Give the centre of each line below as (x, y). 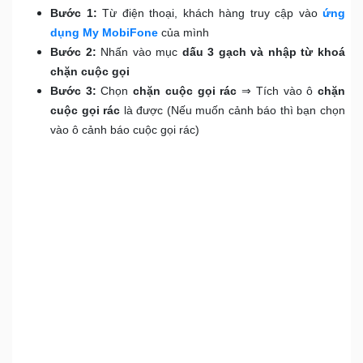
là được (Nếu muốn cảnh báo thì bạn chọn (233, 110)
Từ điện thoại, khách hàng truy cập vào (209, 13)
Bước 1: (74, 13)
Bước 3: (73, 90)
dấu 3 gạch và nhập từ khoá (262, 51)
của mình (184, 32)
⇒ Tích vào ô (275, 90)
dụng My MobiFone (104, 32)
